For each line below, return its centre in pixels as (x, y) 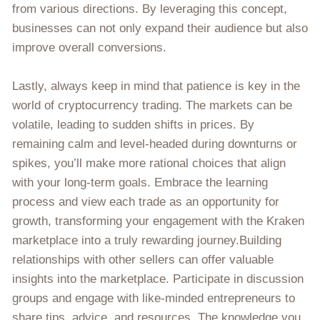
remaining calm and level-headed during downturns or (155, 144)
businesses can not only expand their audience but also (160, 28)
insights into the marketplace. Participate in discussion (158, 279)
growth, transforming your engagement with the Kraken (158, 221)
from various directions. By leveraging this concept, (150, 9)
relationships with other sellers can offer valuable (143, 259)
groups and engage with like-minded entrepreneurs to (154, 298)
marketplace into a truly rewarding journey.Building (147, 240)
